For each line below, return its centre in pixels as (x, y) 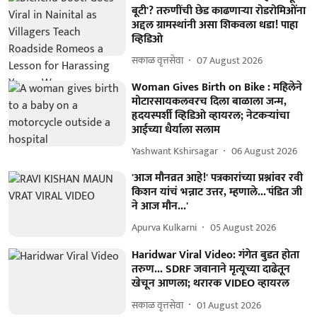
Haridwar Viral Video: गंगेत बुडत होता (216, 255)
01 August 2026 (229, 305)
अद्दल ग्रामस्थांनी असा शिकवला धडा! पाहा (215, 25)
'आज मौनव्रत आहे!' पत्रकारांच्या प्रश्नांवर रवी (218, 178)
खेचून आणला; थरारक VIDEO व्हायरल (211, 284)
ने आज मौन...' (160, 206)
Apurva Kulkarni (165, 227)
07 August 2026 (230, 60)
